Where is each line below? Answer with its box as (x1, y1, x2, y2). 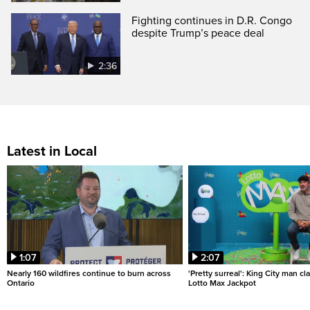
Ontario (7, 278, 35, 289)
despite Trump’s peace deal (131, 26, 265, 41)
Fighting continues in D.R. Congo (131, 14, 293, 28)
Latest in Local (7, 143, 97, 161)
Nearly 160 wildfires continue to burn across (7, 268, 171, 279)
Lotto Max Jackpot (188, 278, 256, 289)
